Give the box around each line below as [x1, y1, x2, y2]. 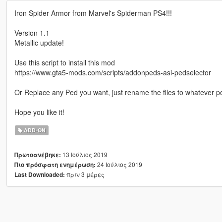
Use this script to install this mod [14, 57, 115, 68]
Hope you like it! [14, 107, 64, 117]
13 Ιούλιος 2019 [60, 150, 108, 159]
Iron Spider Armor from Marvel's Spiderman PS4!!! [14, 8, 172, 18]
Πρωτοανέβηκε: [14, 151, 61, 160]
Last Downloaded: [14, 170, 65, 179]
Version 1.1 [14, 28, 50, 38]
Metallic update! [14, 38, 64, 48]
